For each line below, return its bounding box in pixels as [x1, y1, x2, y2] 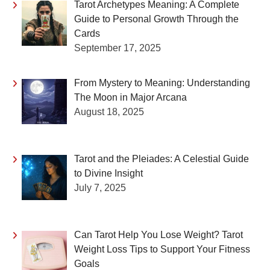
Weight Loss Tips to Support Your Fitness [74, 243, 250, 254]
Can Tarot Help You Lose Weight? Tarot [74, 229, 243, 240]
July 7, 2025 [74, 182, 126, 193]
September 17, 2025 [74, 43, 161, 54]
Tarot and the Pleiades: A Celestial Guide [74, 153, 249, 164]
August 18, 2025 [74, 107, 144, 118]
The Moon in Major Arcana [74, 92, 187, 103]
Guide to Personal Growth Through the [74, 14, 239, 25]
